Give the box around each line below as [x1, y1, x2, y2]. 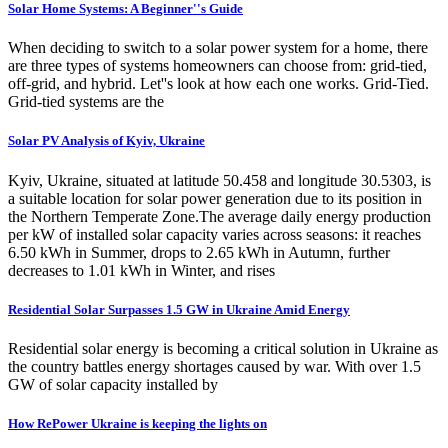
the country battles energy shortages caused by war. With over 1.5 [8, 357, 421, 375]
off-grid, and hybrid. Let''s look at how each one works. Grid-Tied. [8, 75, 429, 93]
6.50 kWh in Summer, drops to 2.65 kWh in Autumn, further [8, 243, 390, 261]
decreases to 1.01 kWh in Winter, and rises [8, 261, 275, 279]
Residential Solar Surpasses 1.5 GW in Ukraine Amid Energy [8, 301, 350, 317]
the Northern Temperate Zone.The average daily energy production [8, 207, 431, 225]
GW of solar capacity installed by [8, 375, 218, 393]
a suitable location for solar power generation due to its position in [8, 189, 422, 207]
